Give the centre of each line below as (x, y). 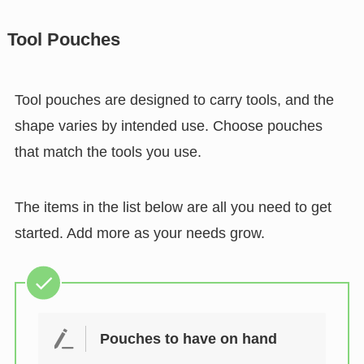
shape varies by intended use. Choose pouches (168, 126)
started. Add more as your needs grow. (139, 233)
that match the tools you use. (108, 152)
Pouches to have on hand (188, 339)
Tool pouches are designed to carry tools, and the (174, 100)
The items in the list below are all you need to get (173, 207)
